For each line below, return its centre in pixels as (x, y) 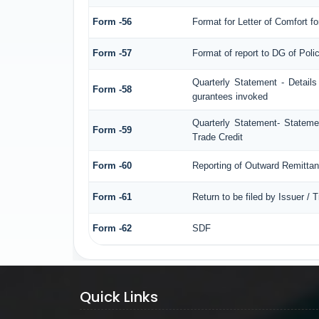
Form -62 (112, 228)
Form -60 (112, 165)
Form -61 (112, 197)
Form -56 (112, 21)
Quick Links (119, 297)
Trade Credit (217, 137)
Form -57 (112, 53)
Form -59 (112, 130)
